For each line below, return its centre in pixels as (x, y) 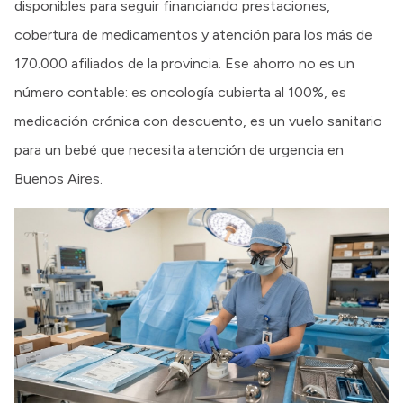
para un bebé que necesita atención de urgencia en (179, 150)
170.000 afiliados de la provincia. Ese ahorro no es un (184, 64)
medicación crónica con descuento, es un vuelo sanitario (198, 121)
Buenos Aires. (58, 179)
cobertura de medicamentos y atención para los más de (193, 35)
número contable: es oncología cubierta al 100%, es (180, 93)
